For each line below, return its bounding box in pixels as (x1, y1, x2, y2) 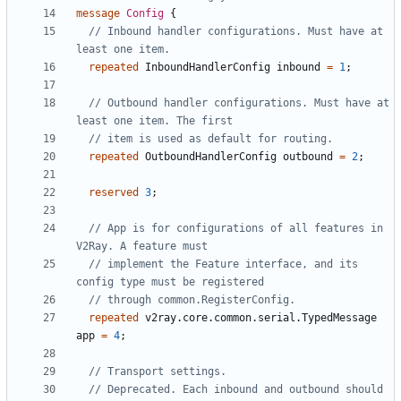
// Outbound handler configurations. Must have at (89, 97, 389, 110)
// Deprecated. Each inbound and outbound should (89, 383, 383, 397)
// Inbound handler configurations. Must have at (89, 25, 383, 38)
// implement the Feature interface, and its (89, 258, 358, 271)
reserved (89, 186, 139, 200)
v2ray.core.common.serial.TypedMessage (145, 311, 377, 325)
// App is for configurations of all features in (89, 222, 383, 235)
